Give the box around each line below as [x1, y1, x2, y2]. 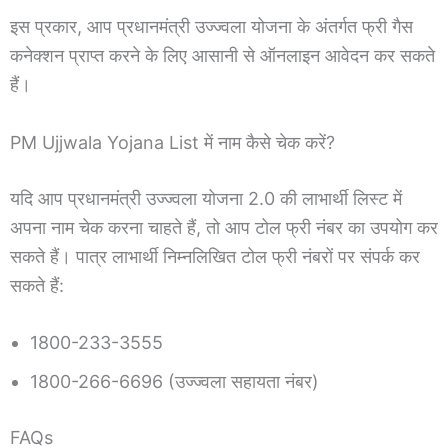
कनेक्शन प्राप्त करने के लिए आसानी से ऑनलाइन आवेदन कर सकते [10, 44, 435, 66]
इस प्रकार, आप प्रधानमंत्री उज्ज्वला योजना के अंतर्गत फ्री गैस [10, 15, 413, 37]
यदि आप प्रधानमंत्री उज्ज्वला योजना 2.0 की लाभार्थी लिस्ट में [10, 187, 402, 209]
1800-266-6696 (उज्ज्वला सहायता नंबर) [30, 371, 319, 393]
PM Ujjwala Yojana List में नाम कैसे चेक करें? [10, 131, 335, 153]
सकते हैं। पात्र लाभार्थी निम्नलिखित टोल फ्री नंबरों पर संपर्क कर [10, 245, 420, 267]
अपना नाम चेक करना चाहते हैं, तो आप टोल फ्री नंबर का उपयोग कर [10, 216, 438, 238]
